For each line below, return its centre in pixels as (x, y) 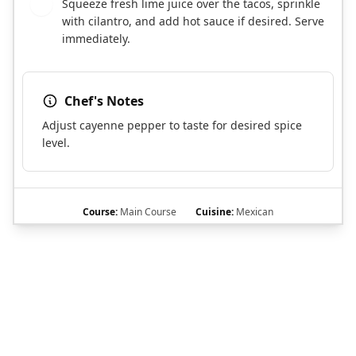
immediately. (96, 38)
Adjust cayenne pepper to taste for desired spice (172, 125)
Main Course (147, 211)
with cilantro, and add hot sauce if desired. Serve (193, 21)
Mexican (253, 211)
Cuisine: (215, 211)
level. (56, 142)
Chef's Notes (104, 101)
